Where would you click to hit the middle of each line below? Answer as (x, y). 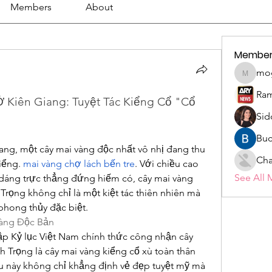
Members (31, 7)
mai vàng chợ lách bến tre (79, 164)
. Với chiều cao (167, 164)
